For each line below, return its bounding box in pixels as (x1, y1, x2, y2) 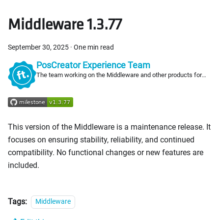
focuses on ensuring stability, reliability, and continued (8, 135, 194, 144)
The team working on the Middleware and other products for (36, 71, 202, 79)
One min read (74, 43, 114, 52)
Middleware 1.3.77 (8, 14, 122, 34)
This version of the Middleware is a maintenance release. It (8, 122, 211, 132)
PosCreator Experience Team (36, 60, 150, 71)
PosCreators (36, 79, 71, 87)
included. (8, 160, 39, 170)
